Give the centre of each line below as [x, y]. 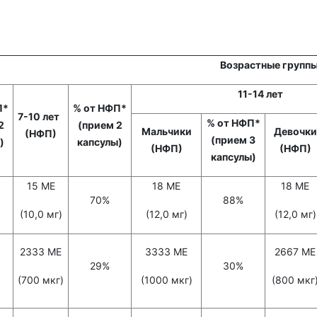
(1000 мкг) [166, 280]
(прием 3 [233, 140]
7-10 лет [41, 117]
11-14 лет [260, 94]
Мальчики [166, 132]
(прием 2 [100, 125]
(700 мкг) [41, 280]
